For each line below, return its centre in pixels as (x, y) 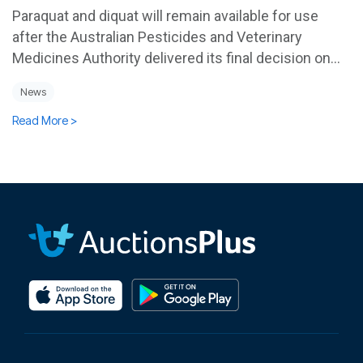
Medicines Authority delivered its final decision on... (176, 58)
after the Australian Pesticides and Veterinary (157, 36)
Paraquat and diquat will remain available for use (165, 15)
